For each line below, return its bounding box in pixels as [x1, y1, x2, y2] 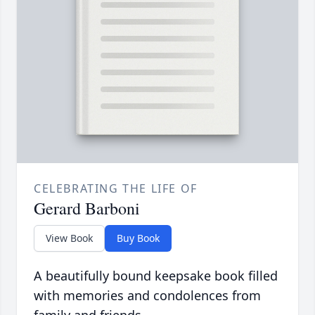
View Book [46, 231, 93, 245]
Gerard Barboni [34, 197, 140, 220]
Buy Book [117, 231, 160, 245]
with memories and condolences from [34, 287, 261, 304]
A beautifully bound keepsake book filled [34, 267, 278, 285]
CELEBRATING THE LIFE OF [34, 181, 198, 197]
